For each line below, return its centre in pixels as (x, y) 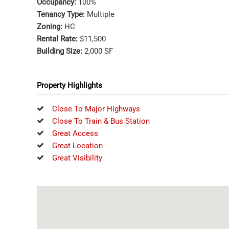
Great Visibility (77, 158)
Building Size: (61, 51)
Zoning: (51, 26)
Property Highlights (70, 85)
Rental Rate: (58, 39)
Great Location (77, 146)
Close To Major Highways (96, 109)
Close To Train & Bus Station (101, 121)
